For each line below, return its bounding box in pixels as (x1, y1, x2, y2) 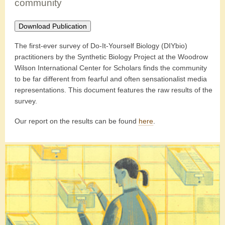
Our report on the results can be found (15, 117, 139, 125)
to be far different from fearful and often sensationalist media (15, 75, 207, 83)
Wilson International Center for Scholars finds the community (15, 64, 207, 72)
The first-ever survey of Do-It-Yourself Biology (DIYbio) (15, 42, 187, 50)
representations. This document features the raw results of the (15, 86, 212, 94)
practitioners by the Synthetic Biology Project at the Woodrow (15, 53, 208, 61)
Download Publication (19, 22, 87, 30)
